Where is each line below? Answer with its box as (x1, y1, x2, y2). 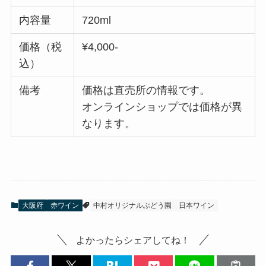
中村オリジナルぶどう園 (93, 201, 172, 210)
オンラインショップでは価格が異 (82, 101, 243, 113)
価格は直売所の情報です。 (82, 84, 211, 97)
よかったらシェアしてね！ (76, 235, 190, 246)
